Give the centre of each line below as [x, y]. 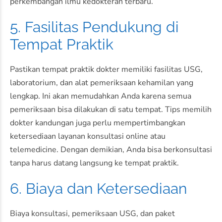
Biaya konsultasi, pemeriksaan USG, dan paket [92, 214]
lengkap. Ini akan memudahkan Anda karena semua [101, 96]
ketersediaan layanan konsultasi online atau [88, 137]
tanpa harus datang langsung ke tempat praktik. [94, 163]
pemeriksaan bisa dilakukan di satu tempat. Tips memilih [111, 110]
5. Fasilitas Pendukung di [94, 27]
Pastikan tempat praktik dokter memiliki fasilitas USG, [106, 70]
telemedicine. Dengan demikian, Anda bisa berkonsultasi [111, 150]
